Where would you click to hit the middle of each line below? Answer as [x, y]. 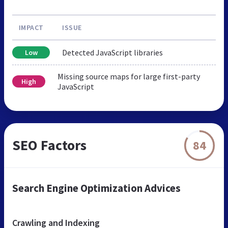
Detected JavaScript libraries [112, 53]
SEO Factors [49, 145]
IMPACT [31, 28]
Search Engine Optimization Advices [96, 188]
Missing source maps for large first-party [129, 77]
